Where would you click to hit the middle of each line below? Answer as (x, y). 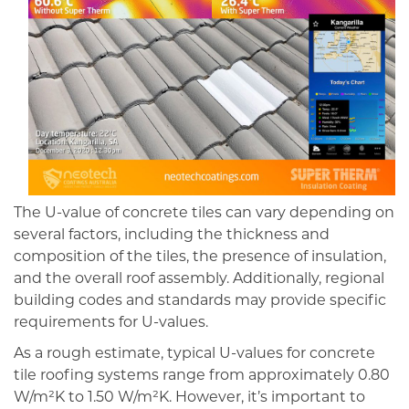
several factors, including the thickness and (172, 236)
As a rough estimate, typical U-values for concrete (194, 354)
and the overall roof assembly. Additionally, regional (199, 280)
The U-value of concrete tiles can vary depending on (204, 214)
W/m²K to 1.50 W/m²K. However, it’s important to (189, 398)
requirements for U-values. (111, 324)
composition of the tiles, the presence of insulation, (200, 258)
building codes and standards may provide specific (200, 302)
